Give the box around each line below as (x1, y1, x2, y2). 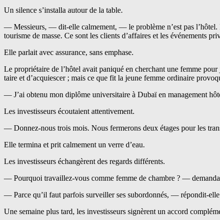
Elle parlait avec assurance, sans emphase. (4, 48, 134, 57)
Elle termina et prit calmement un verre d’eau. (4, 140, 145, 149)
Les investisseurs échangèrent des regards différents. (4, 157, 165, 166)
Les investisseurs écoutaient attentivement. (4, 107, 135, 116)
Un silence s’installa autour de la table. (4, 6, 123, 15)
